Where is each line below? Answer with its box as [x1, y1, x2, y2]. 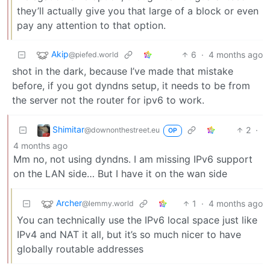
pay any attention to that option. [17, 19, 166, 31]
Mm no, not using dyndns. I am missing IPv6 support [13, 152, 253, 165]
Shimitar [52, 124, 84, 135]
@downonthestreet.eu [84, 125, 160, 135]
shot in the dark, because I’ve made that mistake [12, 64, 233, 77]
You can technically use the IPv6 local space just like [17, 213, 257, 226]
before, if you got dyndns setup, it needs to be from [12, 79, 250, 92]
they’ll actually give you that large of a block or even [17, 4, 259, 17]
